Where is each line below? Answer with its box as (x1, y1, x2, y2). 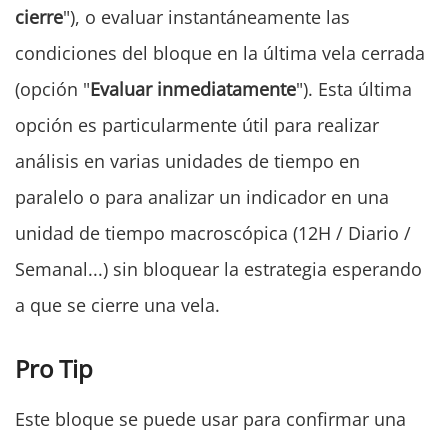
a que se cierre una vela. (15, 293, 220, 318)
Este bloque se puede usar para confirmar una (15, 407, 406, 432)
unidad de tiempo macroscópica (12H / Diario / (15, 221, 411, 246)
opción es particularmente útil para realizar (15, 113, 379, 138)
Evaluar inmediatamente (90, 77, 296, 102)
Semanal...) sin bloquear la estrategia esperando (15, 257, 422, 282)
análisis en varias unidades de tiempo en (15, 149, 360, 174)
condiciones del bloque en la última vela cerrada (15, 41, 425, 66)
